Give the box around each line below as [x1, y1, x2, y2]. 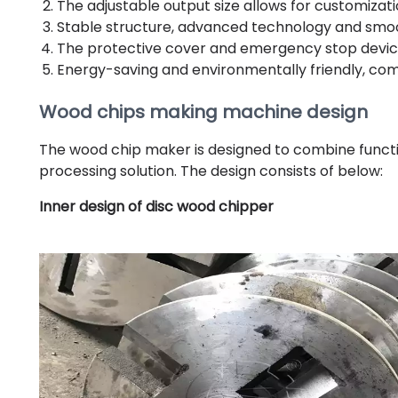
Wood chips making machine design [39, 99, 368, 124]
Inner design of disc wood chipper [39, 195, 274, 217]
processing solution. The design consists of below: [39, 160, 383, 181]
